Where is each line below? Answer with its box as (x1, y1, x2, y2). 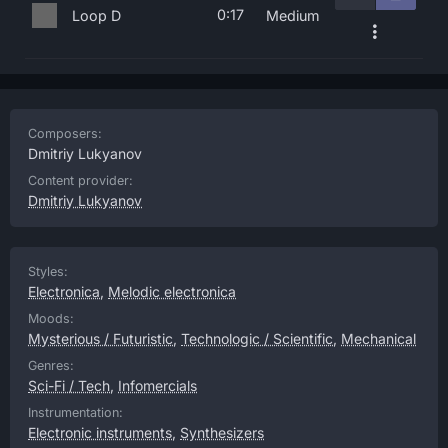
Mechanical (341, 330, 416, 347)
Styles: (28, 264, 68, 279)
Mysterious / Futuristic (28, 330, 173, 347)
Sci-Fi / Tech (28, 377, 110, 394)
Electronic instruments (28, 424, 172, 441)
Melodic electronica (108, 283, 236, 300)
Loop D (72, 7, 121, 24)
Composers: (28, 126, 102, 141)
